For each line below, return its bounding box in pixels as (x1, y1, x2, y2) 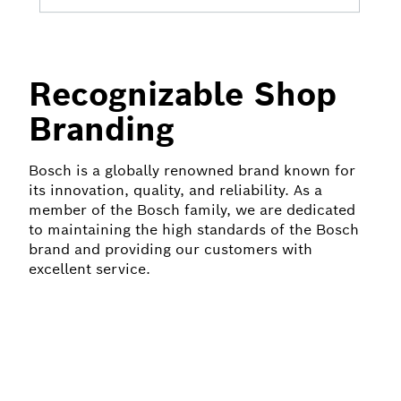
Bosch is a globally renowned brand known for (28, 161, 355, 181)
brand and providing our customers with (28, 240, 312, 260)
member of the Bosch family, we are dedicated (28, 200, 355, 220)
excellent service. (28, 260, 150, 279)
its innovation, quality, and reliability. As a (28, 181, 322, 200)
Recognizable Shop (28, 73, 337, 115)
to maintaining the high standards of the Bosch (28, 220, 359, 240)
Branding (28, 108, 175, 150)
